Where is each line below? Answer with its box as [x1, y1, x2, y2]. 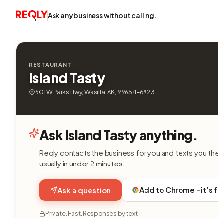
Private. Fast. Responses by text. [45, 209, 139, 217]
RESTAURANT [29, 61, 72, 68]
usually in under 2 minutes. [39, 159, 125, 168]
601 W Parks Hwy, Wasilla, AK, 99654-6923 [35, 88, 155, 96]
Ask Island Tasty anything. [39, 127, 198, 143]
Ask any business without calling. [47, 11, 157, 19]
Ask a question [57, 185, 111, 195]
